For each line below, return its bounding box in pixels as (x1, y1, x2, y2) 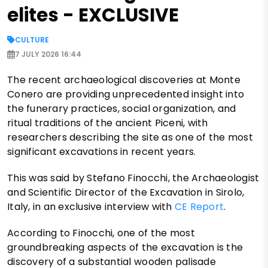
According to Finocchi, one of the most (7, 226, 195, 240)
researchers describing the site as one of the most (7, 130, 254, 145)
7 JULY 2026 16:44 (15, 49, 81, 60)
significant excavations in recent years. (7, 145, 196, 159)
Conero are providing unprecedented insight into (7, 87, 245, 102)
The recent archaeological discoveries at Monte (7, 73, 240, 87)
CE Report (174, 200, 224, 214)
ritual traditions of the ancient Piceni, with (7, 116, 208, 130)
